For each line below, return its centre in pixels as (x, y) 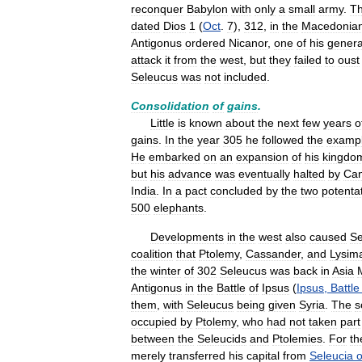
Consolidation (170, 106)
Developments (187, 237)
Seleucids (222, 339)
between (153, 339)
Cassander (273, 254)
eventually (264, 174)
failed (308, 60)
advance (190, 174)
